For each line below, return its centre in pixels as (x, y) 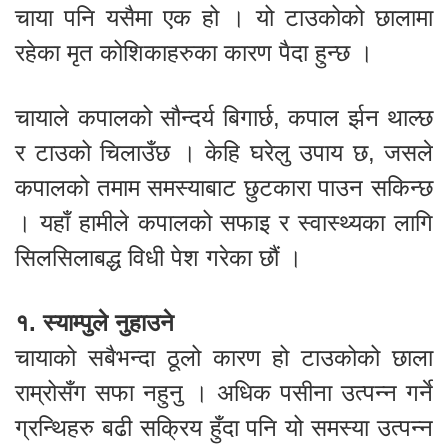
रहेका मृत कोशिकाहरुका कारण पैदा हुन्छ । (194, 52)
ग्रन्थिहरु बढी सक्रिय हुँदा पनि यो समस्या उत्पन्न (224, 427)
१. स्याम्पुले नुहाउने (94, 322)
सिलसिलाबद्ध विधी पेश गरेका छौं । (158, 257)
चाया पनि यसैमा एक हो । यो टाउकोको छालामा (224, 17)
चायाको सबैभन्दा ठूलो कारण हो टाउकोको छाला (224, 357)
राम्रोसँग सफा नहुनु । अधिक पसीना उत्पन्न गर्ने (224, 392)
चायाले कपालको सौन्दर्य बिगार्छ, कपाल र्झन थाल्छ (224, 117)
